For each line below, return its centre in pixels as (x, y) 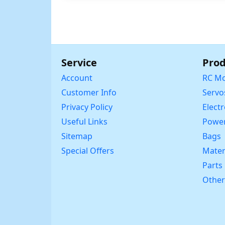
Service (79, 62)
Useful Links (84, 121)
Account (77, 78)
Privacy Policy (87, 107)
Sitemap (77, 136)
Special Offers (88, 150)
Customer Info (89, 92)
